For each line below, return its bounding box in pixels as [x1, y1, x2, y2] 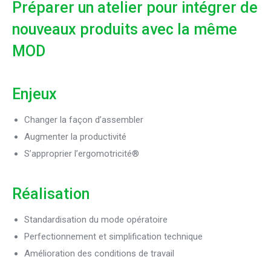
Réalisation [12, 185, 90, 203]
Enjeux [12, 85, 57, 103]
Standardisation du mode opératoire [24, 214, 168, 225]
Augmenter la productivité [24, 131, 126, 142]
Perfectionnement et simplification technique [24, 231, 203, 242]
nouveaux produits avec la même [12, 21, 237, 38]
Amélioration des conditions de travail [24, 248, 174, 259]
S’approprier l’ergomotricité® [24, 148, 139, 159]
